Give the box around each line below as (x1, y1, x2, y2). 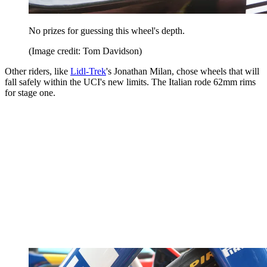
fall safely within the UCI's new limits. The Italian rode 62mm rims (5, 76, 256, 87)
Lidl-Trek (70, 66, 106, 76)
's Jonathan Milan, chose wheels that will (106, 66, 259, 76)
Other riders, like (5, 66, 70, 76)
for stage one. (5, 87, 55, 98)
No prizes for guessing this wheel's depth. (29, 25, 185, 36)
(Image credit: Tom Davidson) (29, 45, 142, 56)
